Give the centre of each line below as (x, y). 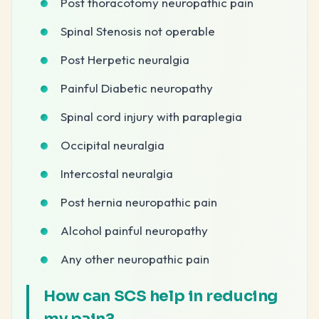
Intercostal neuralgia (117, 173)
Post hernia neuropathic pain (139, 202)
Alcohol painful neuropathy (134, 230)
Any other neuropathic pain (135, 258)
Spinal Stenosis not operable (138, 31)
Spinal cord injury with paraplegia (151, 116)
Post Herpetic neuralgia (125, 59)
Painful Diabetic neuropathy (137, 88)
